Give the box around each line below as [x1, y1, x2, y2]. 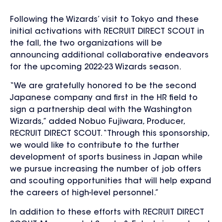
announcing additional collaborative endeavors [10, 51, 209, 59]
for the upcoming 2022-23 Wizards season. [10, 63, 181, 71]
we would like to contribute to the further [10, 142, 179, 150]
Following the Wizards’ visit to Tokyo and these [10, 15, 199, 24]
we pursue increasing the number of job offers [10, 166, 201, 174]
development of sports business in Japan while [10, 154, 203, 162]
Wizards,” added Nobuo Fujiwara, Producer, [10, 118, 185, 126]
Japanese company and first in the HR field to [10, 94, 198, 103]
